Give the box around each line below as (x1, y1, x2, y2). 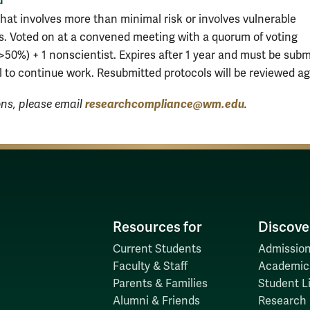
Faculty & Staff (112, 259, 188, 273)
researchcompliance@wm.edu (85, 96, 244, 111)
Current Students (112, 241, 201, 256)
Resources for (112, 218, 202, 236)
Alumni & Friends (112, 293, 200, 308)
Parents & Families (112, 276, 208, 291)
